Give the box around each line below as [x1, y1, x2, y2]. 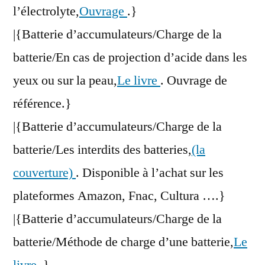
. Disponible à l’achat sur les [76, 164, 224, 182]
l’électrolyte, [13, 3, 79, 20]
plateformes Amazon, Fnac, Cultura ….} [13, 188, 225, 205]
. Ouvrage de [160, 72, 227, 89]
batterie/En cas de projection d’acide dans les [13, 49, 247, 66]
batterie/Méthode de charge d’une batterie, [13, 234, 234, 251]
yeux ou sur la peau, [13, 72, 117, 89]
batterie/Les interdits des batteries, [13, 141, 192, 159]
